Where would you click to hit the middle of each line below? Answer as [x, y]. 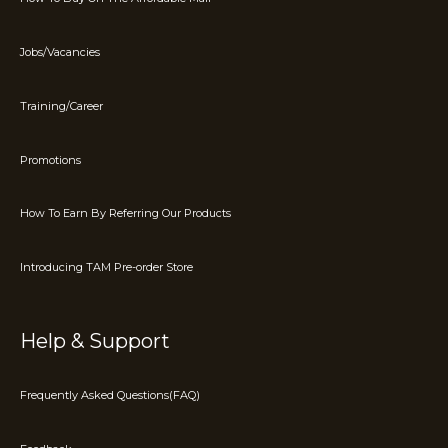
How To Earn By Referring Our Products [125, 213]
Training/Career [61, 105]
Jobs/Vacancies [60, 51]
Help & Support [95, 341]
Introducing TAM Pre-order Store [106, 267]
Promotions [50, 159]
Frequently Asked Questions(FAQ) [110, 394]
